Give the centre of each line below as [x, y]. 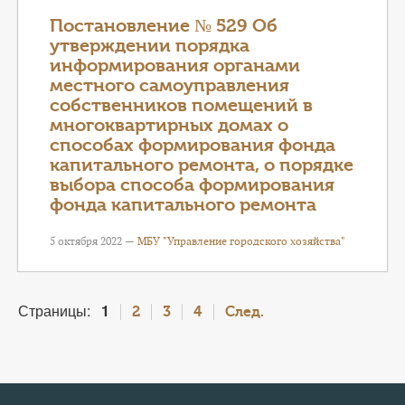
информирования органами [175, 66]
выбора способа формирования [192, 185]
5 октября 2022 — [94, 241]
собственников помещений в [181, 105]
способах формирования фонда [193, 145]
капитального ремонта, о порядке [202, 165]
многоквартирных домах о [169, 125]
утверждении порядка [150, 46]
